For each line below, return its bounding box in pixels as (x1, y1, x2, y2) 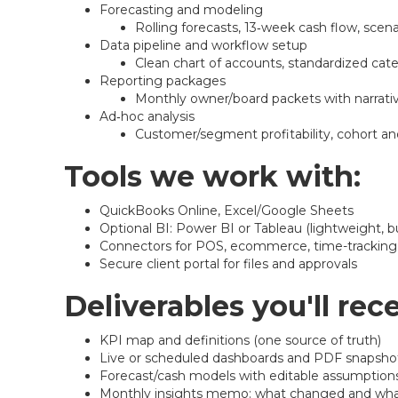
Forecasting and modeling (99, 2, 263, 18)
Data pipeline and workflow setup (99, 37, 307, 53)
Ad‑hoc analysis (99, 108, 195, 124)
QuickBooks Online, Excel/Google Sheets (99, 203, 354, 219)
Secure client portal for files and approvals (99, 256, 357, 272)
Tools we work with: (64, 159, 361, 194)
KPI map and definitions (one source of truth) (99, 332, 381, 348)
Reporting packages (99, 73, 226, 89)
